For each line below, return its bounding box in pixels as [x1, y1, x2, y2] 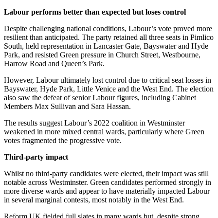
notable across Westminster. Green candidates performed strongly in [4, 178, 211, 186]
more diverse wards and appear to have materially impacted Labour [4, 186, 210, 195]
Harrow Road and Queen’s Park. [4, 59, 107, 68]
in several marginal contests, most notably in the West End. [4, 195, 186, 204]
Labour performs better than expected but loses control [4, 7, 188, 16]
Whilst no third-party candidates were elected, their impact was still [4, 169, 209, 178]
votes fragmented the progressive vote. [4, 136, 124, 145]
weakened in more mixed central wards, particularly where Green [4, 127, 204, 136]
